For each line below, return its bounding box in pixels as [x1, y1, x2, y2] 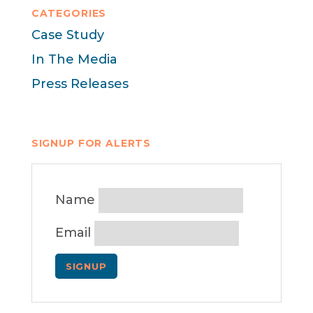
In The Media [31, 51, 117, 67]
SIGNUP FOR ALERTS [31, 137, 152, 150]
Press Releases [31, 75, 129, 92]
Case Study [31, 27, 104, 43]
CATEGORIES [31, 7, 107, 20]
